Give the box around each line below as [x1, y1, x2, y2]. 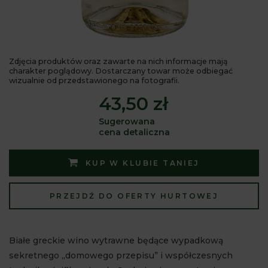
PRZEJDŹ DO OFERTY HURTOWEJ [49, 191, 219, 200]
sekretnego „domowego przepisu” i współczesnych [9, 250, 233, 261]
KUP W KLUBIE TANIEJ [85, 159, 200, 167]
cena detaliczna [98, 127, 170, 138]
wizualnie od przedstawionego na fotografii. [9, 76, 179, 85]
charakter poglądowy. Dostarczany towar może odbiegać [9, 66, 233, 75]
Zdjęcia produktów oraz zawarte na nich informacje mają [9, 57, 228, 66]
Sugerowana [98, 116, 155, 127]
